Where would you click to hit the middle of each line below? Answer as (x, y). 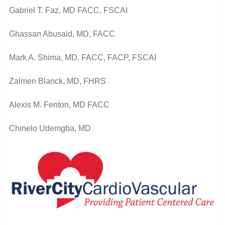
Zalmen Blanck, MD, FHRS (57, 81)
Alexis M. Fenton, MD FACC (59, 104)
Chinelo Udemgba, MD (50, 128)
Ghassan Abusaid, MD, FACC (62, 34)
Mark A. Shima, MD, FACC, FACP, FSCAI (82, 57)
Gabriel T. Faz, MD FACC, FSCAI (68, 10)
